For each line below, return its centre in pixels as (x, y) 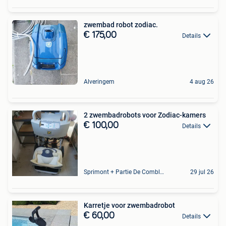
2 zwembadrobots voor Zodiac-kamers (145, 115)
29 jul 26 (202, 172)
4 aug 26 (202, 81)
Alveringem (99, 81)
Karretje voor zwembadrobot (151, 205)
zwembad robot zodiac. (121, 24)
